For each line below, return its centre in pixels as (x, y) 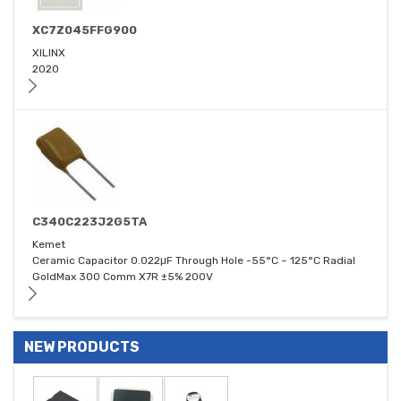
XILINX (49, 53)
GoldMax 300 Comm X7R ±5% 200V (123, 277)
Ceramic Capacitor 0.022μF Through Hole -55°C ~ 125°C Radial (194, 261)
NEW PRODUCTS (82, 347)
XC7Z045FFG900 (85, 30)
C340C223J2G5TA (90, 222)
